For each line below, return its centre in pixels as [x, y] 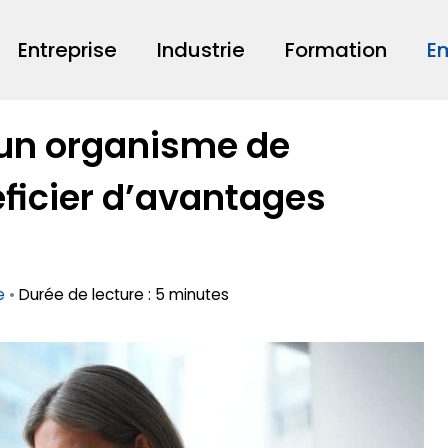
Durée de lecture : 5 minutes [124, 294]
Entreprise [67, 50]
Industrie [201, 50]
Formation [336, 50]
